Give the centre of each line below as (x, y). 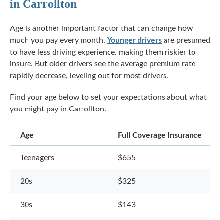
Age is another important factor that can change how (101, 28)
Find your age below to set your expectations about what (108, 97)
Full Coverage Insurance (160, 135)
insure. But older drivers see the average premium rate (103, 64)
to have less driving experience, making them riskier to (103, 52)
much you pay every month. (58, 40)
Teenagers (38, 158)
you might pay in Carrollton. (58, 109)
